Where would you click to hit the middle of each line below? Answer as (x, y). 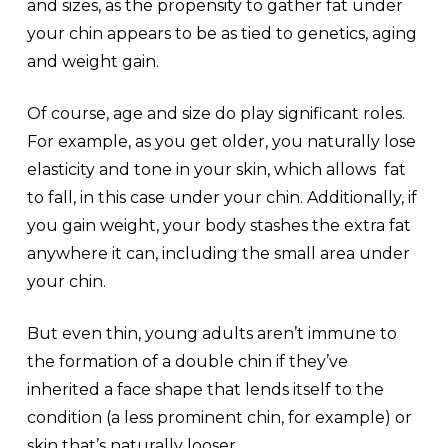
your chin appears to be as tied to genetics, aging (221, 33)
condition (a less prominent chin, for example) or (219, 417)
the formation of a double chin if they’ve (187, 361)
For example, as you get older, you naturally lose (221, 141)
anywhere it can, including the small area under (218, 253)
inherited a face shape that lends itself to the (205, 389)
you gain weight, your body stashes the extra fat (218, 225)
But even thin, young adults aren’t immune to (211, 333)
